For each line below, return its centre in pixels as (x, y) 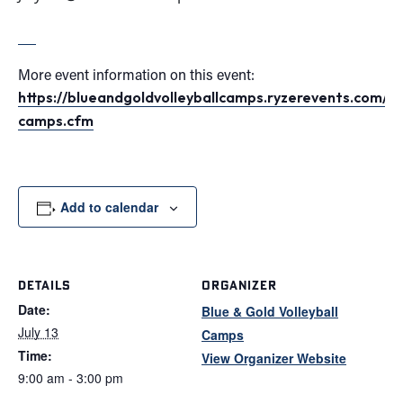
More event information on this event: (136, 74)
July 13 (38, 331)
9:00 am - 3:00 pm (71, 377)
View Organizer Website (274, 358)
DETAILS (45, 285)
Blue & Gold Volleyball (270, 311)
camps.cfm (56, 120)
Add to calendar (109, 206)
